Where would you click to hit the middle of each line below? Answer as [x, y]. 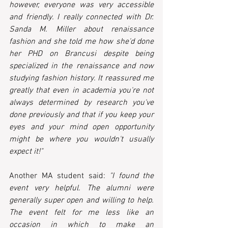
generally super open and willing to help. [81, 201]
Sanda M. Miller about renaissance [81, 30]
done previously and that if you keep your [81, 115]
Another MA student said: [59, 176]
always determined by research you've [81, 103]
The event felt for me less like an [81, 213]
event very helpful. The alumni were [81, 189]
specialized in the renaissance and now [81, 66]
